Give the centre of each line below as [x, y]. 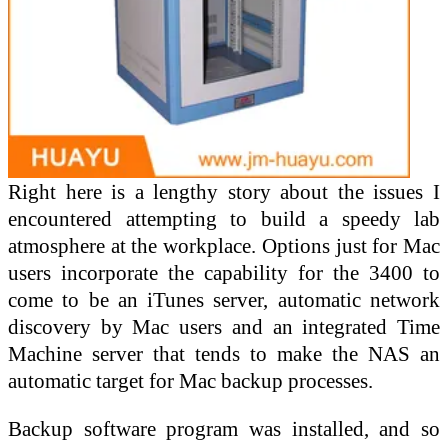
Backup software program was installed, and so [224, 428]
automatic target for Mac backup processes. [190, 380]
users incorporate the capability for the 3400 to [224, 272]
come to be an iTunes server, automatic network [224, 299]
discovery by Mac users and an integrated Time [224, 326]
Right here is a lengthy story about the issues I [224, 191]
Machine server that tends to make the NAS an [224, 353]
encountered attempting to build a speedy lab [224, 218]
